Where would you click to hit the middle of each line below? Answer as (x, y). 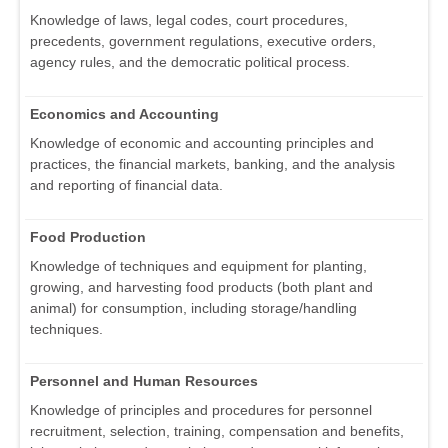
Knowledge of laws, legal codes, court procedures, (189, 20)
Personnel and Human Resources (144, 381)
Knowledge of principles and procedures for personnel (201, 410)
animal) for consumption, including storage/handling (193, 308)
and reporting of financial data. (126, 185)
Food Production (88, 237)
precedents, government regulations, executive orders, (203, 41)
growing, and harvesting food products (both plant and (201, 287)
